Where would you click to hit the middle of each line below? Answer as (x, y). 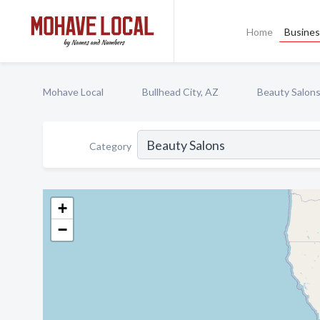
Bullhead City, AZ (180, 92)
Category (110, 146)
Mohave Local (73, 92)
